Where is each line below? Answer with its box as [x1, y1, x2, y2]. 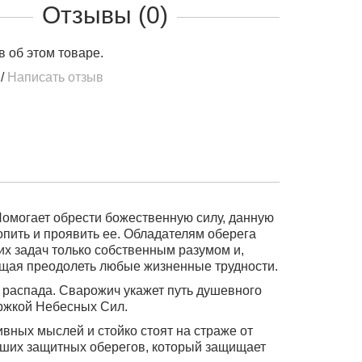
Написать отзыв [6, 70, 103, 84]
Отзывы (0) [41, 2, 168, 28]
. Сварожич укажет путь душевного [53, 283, 263, 297]
